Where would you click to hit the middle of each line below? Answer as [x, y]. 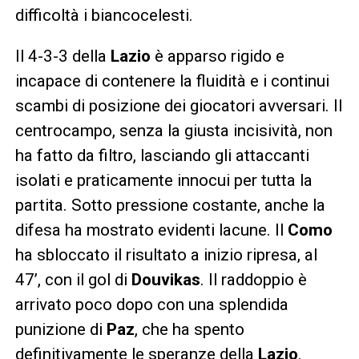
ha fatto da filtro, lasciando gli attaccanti [162, 155]
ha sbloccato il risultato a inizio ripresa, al [166, 254]
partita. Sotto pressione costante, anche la [170, 205]
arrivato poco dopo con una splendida [151, 304]
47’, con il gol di [73, 279]
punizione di [61, 329]
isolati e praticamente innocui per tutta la [163, 180]
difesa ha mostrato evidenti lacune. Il [151, 230]
